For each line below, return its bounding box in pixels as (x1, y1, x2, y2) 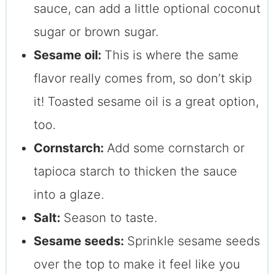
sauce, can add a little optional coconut (33, 1, 261, 17)
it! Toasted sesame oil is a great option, (33, 94, 259, 109)
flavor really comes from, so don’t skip (33, 71, 252, 86)
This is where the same (104, 48, 239, 63)
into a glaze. (33, 187, 104, 202)
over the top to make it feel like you (33, 257, 240, 272)
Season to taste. (63, 210, 157, 226)
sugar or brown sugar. (33, 24, 162, 40)
